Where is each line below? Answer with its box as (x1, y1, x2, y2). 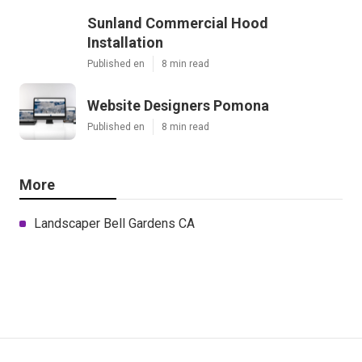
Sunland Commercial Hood (87, 14, 268, 32)
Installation (87, 33, 163, 51)
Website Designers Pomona (87, 96, 269, 114)
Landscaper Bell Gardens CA (34, 215, 195, 231)
